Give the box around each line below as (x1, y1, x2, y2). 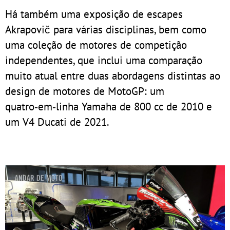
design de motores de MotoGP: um (5, 83, 164, 98)
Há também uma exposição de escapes (5, 6, 183, 21)
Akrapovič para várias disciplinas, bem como (5, 22, 206, 36)
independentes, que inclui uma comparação (5, 52, 202, 67)
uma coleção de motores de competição (5, 37, 187, 52)
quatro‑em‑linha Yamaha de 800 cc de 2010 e (5, 99, 212, 113)
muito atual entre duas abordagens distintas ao (5, 68, 220, 83)
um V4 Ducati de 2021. (5, 114, 111, 129)
